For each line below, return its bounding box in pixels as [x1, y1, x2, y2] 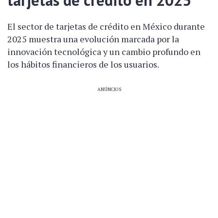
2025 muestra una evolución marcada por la [7, 33, 179, 45]
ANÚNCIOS [97, 86, 121, 92]
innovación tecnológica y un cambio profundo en [7, 45, 200, 57]
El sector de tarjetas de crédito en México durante [7, 20, 205, 32]
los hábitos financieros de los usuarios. [7, 58, 159, 70]
